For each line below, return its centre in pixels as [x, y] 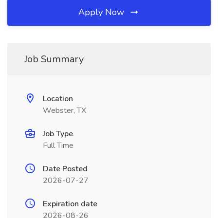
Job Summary [54, 59]
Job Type [58, 134]
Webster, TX [64, 110]
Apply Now [102, 12]
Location [58, 99]
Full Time [58, 145]
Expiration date [70, 204]
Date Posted [65, 169]
